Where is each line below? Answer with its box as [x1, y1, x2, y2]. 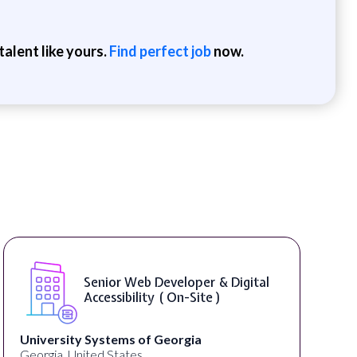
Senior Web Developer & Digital [84, 273, 269, 291]
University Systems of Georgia [20, 331, 202, 347]
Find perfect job [108, 41, 211, 60]
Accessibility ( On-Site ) [84, 288, 222, 306]
